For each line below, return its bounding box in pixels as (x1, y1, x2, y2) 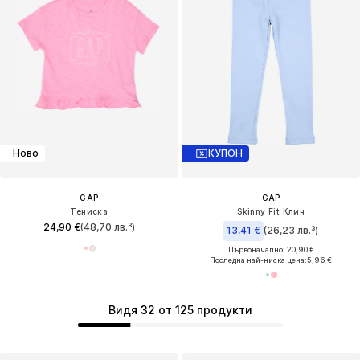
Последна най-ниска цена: (210, 255, 308, 264)
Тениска (70, 206, 108, 216)
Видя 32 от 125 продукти (108, 303, 252, 317)
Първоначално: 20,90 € (227, 244, 314, 254)
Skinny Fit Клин (237, 206, 305, 216)
